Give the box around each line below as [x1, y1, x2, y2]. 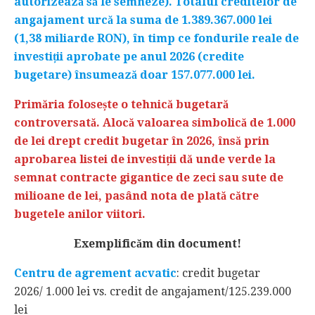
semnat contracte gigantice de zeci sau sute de [14, 171, 283, 185]
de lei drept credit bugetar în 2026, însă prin [14, 134, 269, 148]
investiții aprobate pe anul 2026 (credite [14, 50, 244, 64]
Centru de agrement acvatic [14, 266, 176, 281]
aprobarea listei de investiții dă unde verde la [14, 153, 276, 167]
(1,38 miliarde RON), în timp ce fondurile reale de [14, 32, 299, 46]
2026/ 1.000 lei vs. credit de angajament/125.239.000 [14, 285, 291, 299]
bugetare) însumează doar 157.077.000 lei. [14, 68, 255, 82]
